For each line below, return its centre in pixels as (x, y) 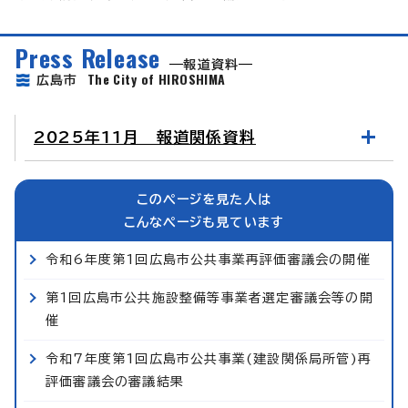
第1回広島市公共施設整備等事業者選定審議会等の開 (209, 297)
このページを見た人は (204, 199)
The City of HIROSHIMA (156, 78)
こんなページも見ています (204, 222)
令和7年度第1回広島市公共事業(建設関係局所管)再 (209, 358)
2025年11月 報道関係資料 (145, 137)
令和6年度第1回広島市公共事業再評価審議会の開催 (208, 259)
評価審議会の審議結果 (115, 381)
